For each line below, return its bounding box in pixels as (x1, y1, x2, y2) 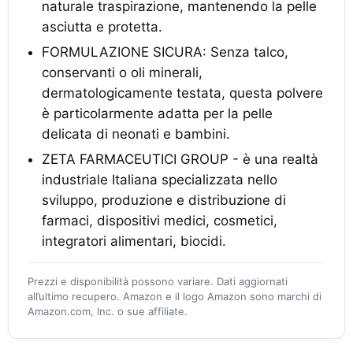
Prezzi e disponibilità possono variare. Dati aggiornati (28, 275, 288, 288)
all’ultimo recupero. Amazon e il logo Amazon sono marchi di (28, 290, 321, 303)
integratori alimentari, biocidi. (42, 233, 226, 249)
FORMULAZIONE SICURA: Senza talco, (42, 44, 288, 60)
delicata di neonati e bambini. (42, 126, 230, 142)
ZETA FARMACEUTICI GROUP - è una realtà (42, 151, 318, 167)
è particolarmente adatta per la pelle (42, 106, 273, 121)
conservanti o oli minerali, (42, 65, 203, 80)
